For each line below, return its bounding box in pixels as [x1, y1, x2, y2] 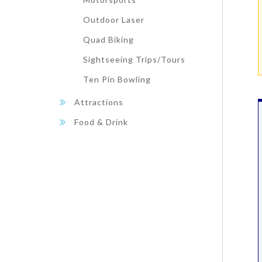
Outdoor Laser [83, 15, 144, 25]
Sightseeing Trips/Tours [83, 54, 185, 64]
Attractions [74, 97, 123, 107]
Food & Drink [74, 117, 128, 127]
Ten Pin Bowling [83, 74, 151, 84]
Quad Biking [83, 35, 134, 44]
